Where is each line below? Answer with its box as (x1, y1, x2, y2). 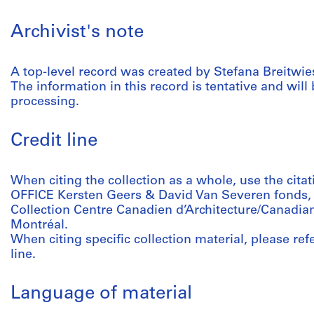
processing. (11, 95, 79, 109)
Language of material (11, 285, 192, 303)
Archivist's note (11, 23, 144, 42)
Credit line (11, 132, 97, 151)
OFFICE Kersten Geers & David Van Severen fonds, (11, 189, 311, 203)
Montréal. (11, 219, 68, 232)
